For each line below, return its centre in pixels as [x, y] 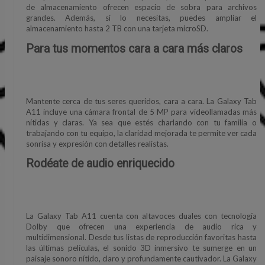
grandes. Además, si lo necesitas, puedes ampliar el [141, 18]
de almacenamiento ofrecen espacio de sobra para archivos [141, 7]
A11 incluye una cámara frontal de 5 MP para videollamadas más [141, 112]
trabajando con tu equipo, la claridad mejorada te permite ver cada [141, 133]
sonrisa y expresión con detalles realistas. [97, 143]
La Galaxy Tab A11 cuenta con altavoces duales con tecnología [141, 216]
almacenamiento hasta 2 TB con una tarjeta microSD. [117, 29]
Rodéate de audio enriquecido [100, 163]
